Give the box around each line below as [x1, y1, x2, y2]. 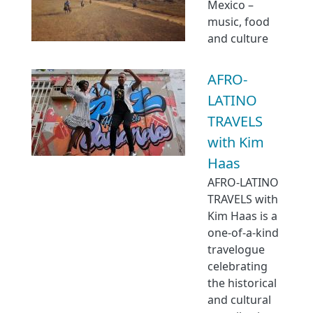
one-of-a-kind [208, 225, 279, 240]
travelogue [208, 242, 265, 257]
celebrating [208, 259, 268, 274]
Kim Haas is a [208, 208, 277, 224]
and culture [208, 31, 268, 46]
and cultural [208, 292, 271, 307]
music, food [208, 14, 270, 29]
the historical [208, 275, 277, 291]
